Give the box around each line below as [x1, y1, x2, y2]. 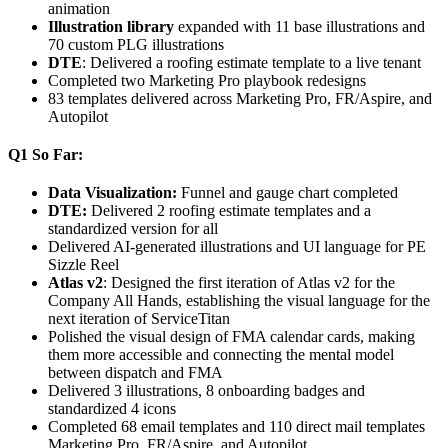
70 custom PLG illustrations [48, 35, 224, 53]
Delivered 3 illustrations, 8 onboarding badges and [48, 381, 365, 399]
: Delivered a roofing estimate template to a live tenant [82, 53, 421, 71]
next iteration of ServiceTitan [48, 309, 230, 327]
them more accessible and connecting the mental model [48, 345, 394, 363]
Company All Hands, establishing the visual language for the [48, 291, 430, 309]
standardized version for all [48, 219, 218, 237]
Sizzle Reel [48, 255, 119, 273]
